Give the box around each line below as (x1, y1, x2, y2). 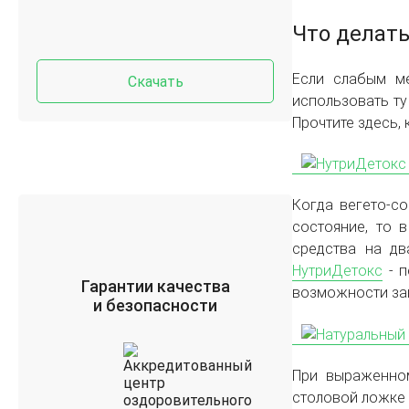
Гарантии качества (80, 277, 230, 296)
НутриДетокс (292, 262, 383, 280)
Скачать (127, 72, 184, 90)
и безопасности (93, 296, 217, 315)
